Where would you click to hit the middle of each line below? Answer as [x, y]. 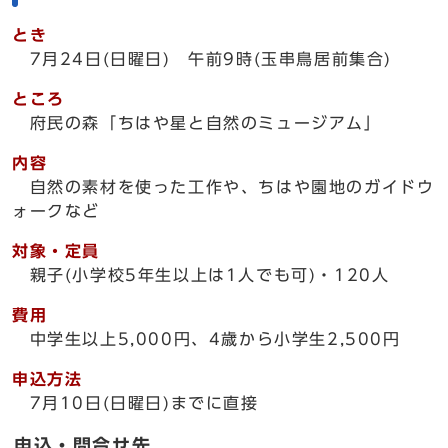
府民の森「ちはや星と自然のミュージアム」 [197, 123]
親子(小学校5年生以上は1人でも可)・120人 [201, 275]
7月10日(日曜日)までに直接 [135, 403]
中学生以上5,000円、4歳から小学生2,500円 [206, 339]
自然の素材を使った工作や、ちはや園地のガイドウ [223, 187]
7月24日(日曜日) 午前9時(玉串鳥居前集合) [202, 59]
